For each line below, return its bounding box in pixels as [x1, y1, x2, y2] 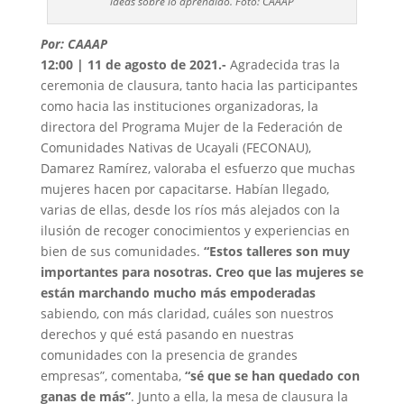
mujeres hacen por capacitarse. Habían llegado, [40, 179, 329, 197]
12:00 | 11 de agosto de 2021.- [40, 55, 230, 73]
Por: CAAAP [40, 34, 107, 52]
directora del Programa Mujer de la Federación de [40, 117, 343, 135]
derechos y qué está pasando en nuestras [40, 325, 294, 343]
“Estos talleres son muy [203, 242, 350, 260]
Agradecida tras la [229, 55, 340, 73]
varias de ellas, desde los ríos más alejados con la [40, 200, 340, 218]
